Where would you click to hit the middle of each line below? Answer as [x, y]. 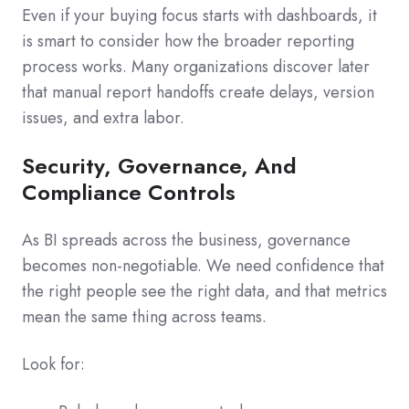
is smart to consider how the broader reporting [188, 42]
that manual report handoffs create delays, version [198, 93]
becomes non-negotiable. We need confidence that [203, 266]
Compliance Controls [129, 193]
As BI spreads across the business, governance [186, 241]
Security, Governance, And [159, 166]
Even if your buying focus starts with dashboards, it [199, 16]
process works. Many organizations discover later [196, 67]
